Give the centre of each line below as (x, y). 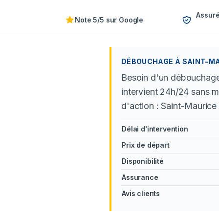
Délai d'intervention (155, 129)
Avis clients (141, 193)
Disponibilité (143, 161)
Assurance (140, 177)
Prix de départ (146, 145)
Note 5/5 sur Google (109, 20)
